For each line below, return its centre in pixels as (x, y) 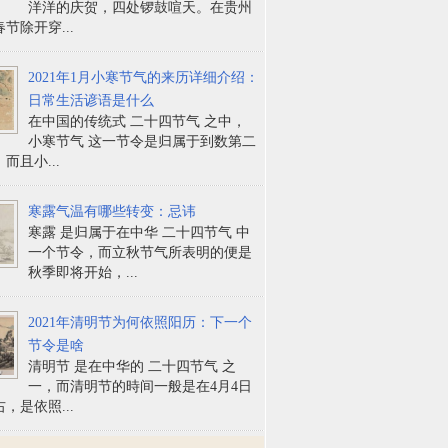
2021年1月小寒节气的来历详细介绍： (144, 77)
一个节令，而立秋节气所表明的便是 (140, 252)
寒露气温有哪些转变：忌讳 (112, 211)
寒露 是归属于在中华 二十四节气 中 (139, 232)
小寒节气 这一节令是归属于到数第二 (142, 141)
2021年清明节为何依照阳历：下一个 (140, 322)
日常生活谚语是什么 (91, 100)
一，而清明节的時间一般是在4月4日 (140, 386)
